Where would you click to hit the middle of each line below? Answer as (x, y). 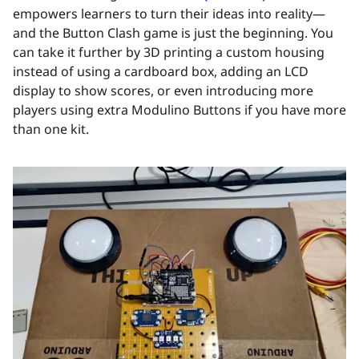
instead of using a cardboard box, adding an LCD (161, 72)
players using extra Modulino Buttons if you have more (179, 110)
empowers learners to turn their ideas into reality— (169, 14)
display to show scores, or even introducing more (163, 91)
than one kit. (51, 129)
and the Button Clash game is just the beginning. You (173, 33)
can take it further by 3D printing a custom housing (169, 52)
